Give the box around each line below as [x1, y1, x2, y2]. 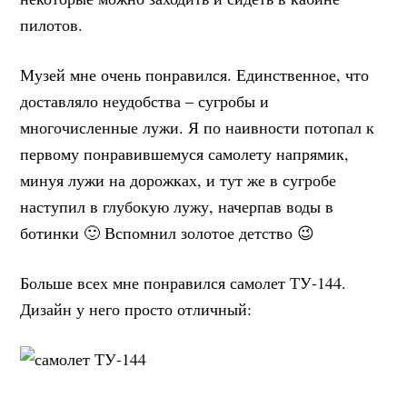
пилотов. [20, 14, 84, 36]
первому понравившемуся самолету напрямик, [20, 143, 350, 165]
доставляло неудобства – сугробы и [20, 90, 270, 113]
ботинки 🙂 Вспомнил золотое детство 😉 [20, 222, 315, 244]
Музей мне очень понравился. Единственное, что [20, 64, 370, 86]
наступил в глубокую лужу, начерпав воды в [20, 195, 334, 218]
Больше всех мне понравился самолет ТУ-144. [20, 272, 347, 294]
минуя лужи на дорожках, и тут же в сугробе [20, 169, 337, 192]
